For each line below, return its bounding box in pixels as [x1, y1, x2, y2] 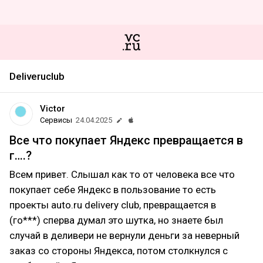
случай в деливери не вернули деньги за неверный [9, 230, 240, 241]
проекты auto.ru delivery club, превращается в [9, 199, 216, 211]
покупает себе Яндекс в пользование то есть [9, 184, 216, 195]
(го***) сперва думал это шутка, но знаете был [9, 214, 223, 226]
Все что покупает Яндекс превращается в [9, 133, 243, 147]
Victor [40, 103, 65, 114]
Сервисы [40, 116, 72, 124]
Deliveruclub [9, 70, 65, 82]
